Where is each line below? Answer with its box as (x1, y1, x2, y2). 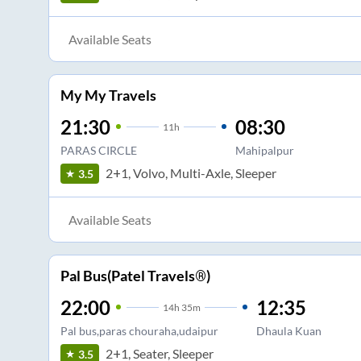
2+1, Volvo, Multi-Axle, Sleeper (105, 165, 276, 181)
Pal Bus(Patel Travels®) (60, 266, 210, 284)
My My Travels (60, 85, 156, 104)
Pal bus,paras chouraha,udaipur (60, 323, 218, 338)
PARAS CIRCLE (60, 143, 137, 157)
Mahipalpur (234, 143, 294, 157)
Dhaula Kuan (255, 323, 322, 338)
